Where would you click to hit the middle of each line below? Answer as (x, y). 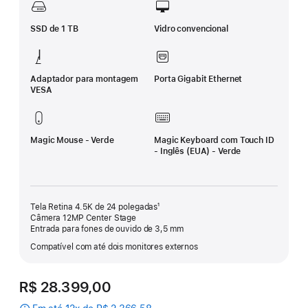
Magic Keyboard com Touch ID (214, 141)
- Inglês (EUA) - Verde (198, 152)
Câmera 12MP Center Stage (84, 218)
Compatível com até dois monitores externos (114, 247)
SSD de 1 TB (54, 29)
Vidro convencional (191, 29)
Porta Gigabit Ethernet (198, 79)
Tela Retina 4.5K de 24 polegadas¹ (95, 207)
